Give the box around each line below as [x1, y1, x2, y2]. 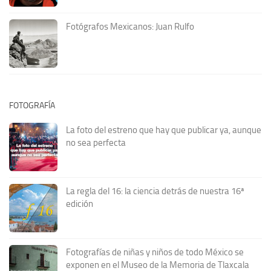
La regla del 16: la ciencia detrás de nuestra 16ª [66, 186, 244, 197]
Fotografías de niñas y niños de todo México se [66, 247, 244, 258]
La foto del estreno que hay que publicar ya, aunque [66, 125, 261, 136]
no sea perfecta [66, 137, 126, 149]
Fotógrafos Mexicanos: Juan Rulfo [66, 21, 194, 33]
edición [66, 198, 93, 210]
